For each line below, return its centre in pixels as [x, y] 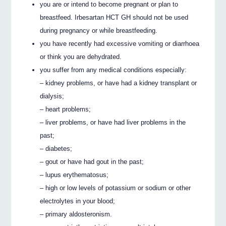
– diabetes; [56, 148]
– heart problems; [66, 109]
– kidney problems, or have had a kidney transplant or [119, 83]
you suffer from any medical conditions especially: [114, 70]
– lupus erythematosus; [74, 175]
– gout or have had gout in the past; [92, 161]
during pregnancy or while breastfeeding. [99, 30]
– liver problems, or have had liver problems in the [113, 122]
